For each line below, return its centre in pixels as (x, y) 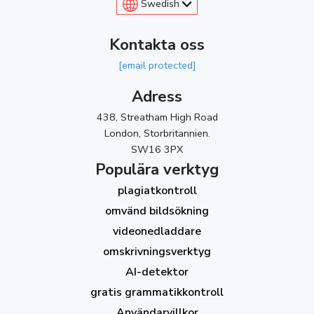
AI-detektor (157, 272)
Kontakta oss (157, 45)
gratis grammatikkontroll (157, 292)
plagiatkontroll (157, 190)
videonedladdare (157, 231)
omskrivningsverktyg (157, 251)
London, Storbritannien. (157, 133)
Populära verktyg (157, 169)
